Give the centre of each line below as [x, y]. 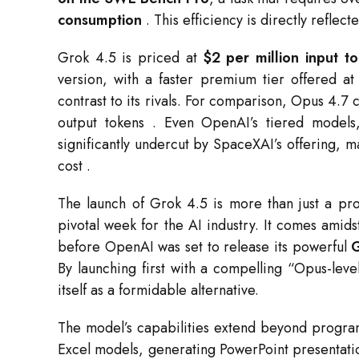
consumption [100, 20]
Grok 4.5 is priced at [131, 58]
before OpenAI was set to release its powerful [205, 247]
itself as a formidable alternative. [158, 290]
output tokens [105, 123]
